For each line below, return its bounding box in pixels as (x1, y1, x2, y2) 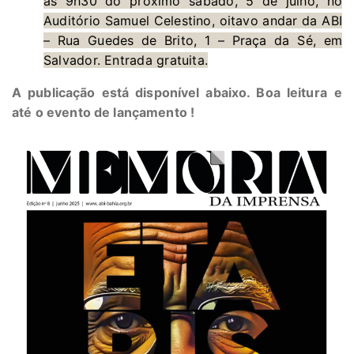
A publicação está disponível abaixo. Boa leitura (12, 84, 327, 100)
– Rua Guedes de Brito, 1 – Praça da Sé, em (43, 32, 342, 48)
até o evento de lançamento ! (12, 104, 195, 120)
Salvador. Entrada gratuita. (43, 51, 209, 68)
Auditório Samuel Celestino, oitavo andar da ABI (43, 12, 342, 28)
